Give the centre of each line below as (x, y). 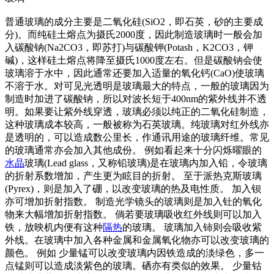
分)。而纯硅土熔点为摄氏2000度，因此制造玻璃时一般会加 (134, 35)
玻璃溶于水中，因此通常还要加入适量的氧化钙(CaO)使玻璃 (135, 73)
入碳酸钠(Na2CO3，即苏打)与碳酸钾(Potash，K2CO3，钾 (129, 47)
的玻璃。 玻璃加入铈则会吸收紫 (192, 227)
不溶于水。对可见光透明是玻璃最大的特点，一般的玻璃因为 (137, 86)
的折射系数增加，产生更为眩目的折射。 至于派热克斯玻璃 (133, 176)
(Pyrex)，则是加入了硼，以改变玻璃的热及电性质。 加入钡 (133, 189)
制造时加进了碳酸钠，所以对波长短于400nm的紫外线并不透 (136, 99)
